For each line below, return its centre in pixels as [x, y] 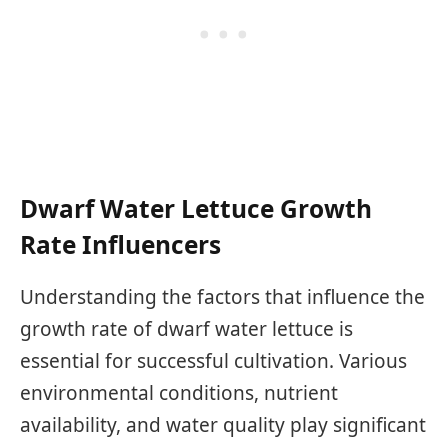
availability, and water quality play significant [223, 425]
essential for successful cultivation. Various [213, 361]
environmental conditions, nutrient [179, 393]
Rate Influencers [120, 245]
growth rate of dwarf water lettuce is [186, 329]
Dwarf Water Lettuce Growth [196, 209]
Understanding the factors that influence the [222, 297]
